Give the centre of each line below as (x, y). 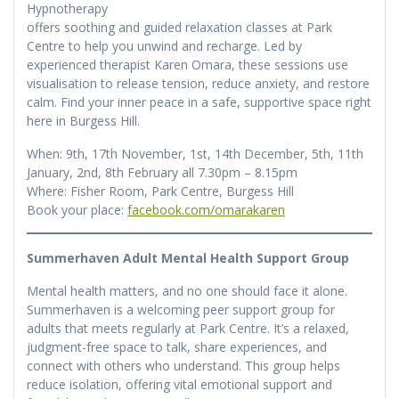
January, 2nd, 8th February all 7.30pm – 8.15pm (162, 172)
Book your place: (77, 209)
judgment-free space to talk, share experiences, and (177, 346)
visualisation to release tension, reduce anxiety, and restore (198, 83)
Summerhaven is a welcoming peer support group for (181, 309)
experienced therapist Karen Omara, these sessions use (187, 64)
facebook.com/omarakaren (206, 209)
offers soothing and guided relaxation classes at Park (179, 27)
